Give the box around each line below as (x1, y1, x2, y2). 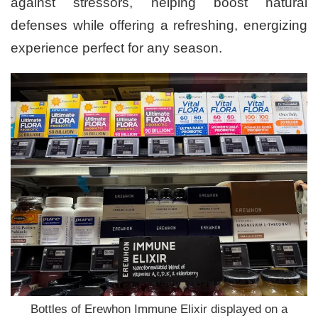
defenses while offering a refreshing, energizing (11, 18, 307, 33)
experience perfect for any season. (11, 40, 222, 56)
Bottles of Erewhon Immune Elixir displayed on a (31, 302, 287, 317)
